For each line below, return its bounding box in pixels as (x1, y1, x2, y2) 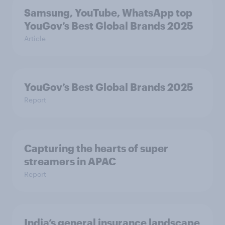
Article (24, 34, 46, 43)
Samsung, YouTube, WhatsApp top (24, 7, 192, 19)
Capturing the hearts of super (24, 142, 168, 155)
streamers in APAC (24, 155, 116, 168)
